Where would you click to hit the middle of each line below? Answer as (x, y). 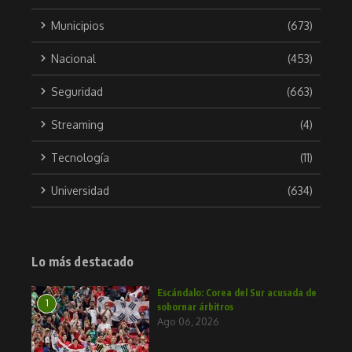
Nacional (73, 58)
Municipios (78, 25)
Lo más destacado (83, 261)
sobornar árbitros (195, 306)
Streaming (77, 124)
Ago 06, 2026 (188, 321)
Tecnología (80, 157)
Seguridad (77, 91)
